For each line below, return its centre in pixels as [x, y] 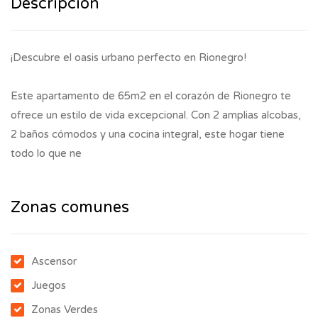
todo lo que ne [46, 153]
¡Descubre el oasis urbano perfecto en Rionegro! [128, 57]
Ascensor [54, 261]
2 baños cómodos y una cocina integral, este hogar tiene [148, 134]
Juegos [49, 285]
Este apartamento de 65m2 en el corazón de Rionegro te [151, 95]
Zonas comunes [70, 207]
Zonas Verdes [65, 309]
